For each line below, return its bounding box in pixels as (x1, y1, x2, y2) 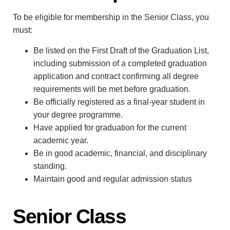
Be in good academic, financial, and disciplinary (33, 149, 207, 158)
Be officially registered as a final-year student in (33, 98, 205, 106)
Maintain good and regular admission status (33, 175, 192, 183)
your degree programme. (33, 110, 123, 119)
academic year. (33, 136, 88, 145)
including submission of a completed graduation (33, 59, 207, 68)
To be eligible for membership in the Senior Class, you (13, 13, 209, 22)
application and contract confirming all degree (33, 72, 199, 81)
